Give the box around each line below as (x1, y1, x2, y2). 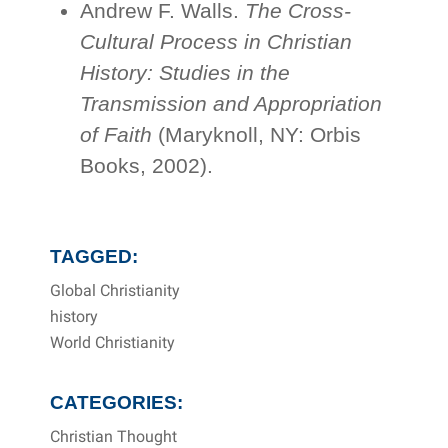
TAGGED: (50, 246, 139, 268)
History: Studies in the (79, 61, 290, 85)
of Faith (79, 123, 158, 147)
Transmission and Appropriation (79, 92, 382, 116)
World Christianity (50, 333, 176, 353)
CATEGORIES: (50, 392, 184, 414)
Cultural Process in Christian (79, 30, 352, 54)
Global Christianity (50, 281, 181, 301)
